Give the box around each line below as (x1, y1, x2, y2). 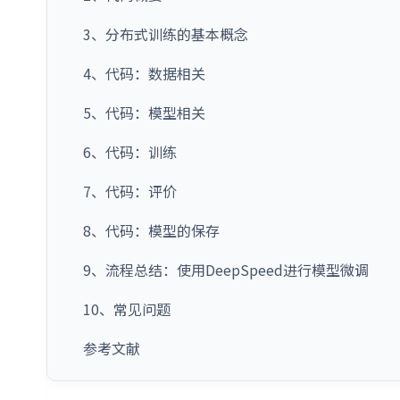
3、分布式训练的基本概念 (83, 23, 248, 45)
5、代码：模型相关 (83, 102, 205, 123)
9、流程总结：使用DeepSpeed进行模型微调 (83, 259, 369, 280)
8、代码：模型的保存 (83, 220, 220, 241)
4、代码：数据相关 (83, 62, 205, 84)
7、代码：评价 (83, 180, 177, 202)
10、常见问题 (83, 298, 171, 320)
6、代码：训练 (83, 141, 177, 162)
